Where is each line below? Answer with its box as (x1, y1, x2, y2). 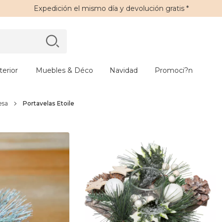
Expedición (33, 4, 72, 13)
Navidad (110, 66, 138, 75)
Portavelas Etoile (23, 100, 74, 107)
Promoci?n (155, 66, 193, 75)
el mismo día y (71, 4, 126, 13)
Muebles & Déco (35, 66, 93, 75)
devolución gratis (125, 4, 184, 13)
